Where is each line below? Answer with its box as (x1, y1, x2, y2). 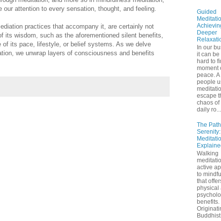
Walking (197, 150, 219, 157)
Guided (197, 8, 217, 15)
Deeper (197, 29, 217, 36)
